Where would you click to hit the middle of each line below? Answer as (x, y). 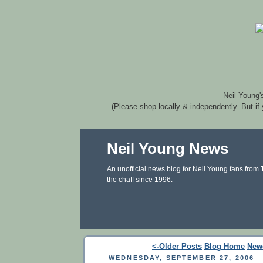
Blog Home (225, 246)
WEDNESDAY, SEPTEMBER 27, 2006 (182, 257)
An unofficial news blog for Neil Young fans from (184, 169)
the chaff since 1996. (140, 180)
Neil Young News (168, 149)
